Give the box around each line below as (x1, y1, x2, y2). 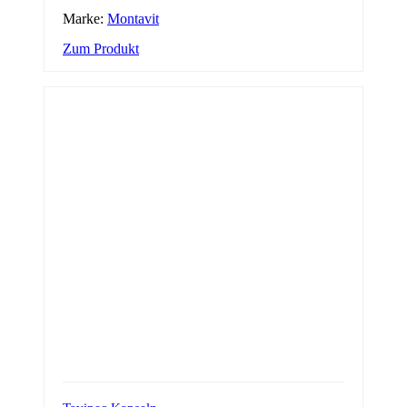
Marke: (63, 11, 107, 27)
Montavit (107, 11, 159, 27)
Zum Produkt (63, 41, 139, 57)
